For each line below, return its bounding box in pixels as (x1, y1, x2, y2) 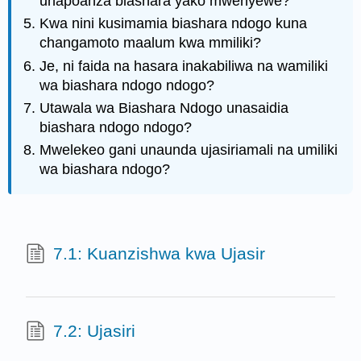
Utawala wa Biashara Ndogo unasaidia (39, 99, 289, 116)
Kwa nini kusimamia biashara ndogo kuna (39, 15, 308, 32)
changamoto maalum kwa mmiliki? (39, 35, 262, 52)
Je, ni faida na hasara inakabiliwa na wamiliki (39, 57, 329, 74)
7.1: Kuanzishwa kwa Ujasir (52, 244, 265, 263)
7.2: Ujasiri (52, 321, 135, 340)
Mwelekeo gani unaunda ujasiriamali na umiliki (39, 142, 338, 159)
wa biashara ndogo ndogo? (39, 77, 215, 93)
